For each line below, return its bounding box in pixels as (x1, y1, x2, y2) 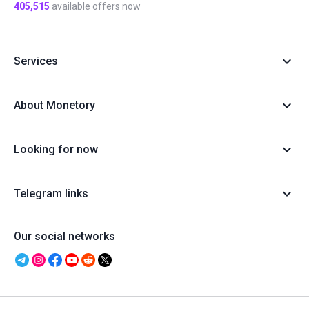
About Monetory (14, 99, 95, 112)
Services (14, 54, 58, 68)
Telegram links (14, 187, 88, 201)
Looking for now (14, 143, 98, 157)
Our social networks (14, 230, 115, 243)
